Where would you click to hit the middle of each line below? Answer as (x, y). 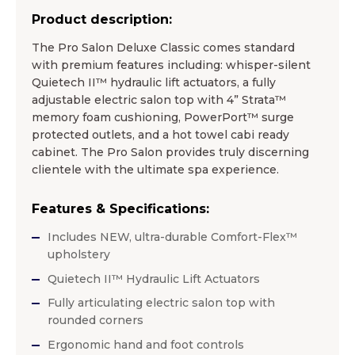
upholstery (79, 255)
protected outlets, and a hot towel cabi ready (160, 135)
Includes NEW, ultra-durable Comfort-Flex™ (172, 237)
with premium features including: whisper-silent (171, 65)
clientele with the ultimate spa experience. (155, 170)
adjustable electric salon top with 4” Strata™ (159, 100)
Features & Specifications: (120, 209)
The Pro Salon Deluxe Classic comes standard (163, 48)
